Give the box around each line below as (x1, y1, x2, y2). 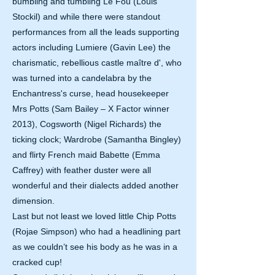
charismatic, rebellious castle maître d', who (12, 58, 182, 68)
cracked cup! (12, 257, 62, 267)
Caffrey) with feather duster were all (12, 165, 151, 175)
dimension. (12, 196, 55, 206)
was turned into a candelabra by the (12, 73, 152, 83)
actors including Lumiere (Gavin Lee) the (12, 42, 171, 52)
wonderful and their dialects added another (12, 180, 179, 190)
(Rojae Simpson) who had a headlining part (12, 227, 180, 236)
